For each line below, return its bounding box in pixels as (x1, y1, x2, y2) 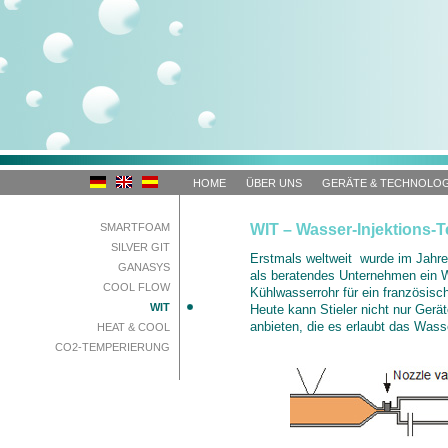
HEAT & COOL (97, 321, 170, 333)
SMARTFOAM (100, 221, 170, 233)
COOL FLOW (103, 281, 170, 293)
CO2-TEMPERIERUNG (55, 341, 170, 353)
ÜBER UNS (246, 177, 302, 189)
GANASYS (118, 261, 170, 273)
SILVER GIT (111, 241, 170, 253)
